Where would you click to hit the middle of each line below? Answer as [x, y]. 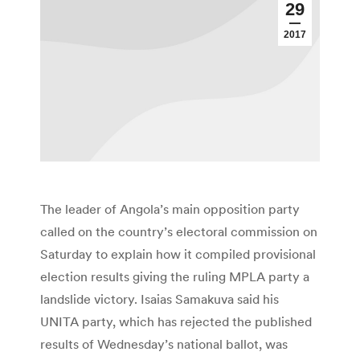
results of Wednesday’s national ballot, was [164, 344]
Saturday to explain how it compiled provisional [178, 254]
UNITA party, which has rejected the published [176, 322]
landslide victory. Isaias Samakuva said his [160, 299]
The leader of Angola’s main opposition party [170, 209]
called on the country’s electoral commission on [179, 232]
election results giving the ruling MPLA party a [175, 277]
